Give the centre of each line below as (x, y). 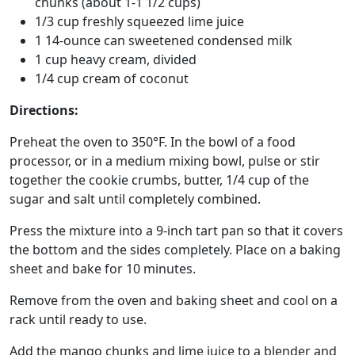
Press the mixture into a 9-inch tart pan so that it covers (176, 230)
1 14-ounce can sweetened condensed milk (164, 40)
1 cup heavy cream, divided (116, 59)
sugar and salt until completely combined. (135, 198)
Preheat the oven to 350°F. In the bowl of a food (153, 141)
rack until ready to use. (78, 319)
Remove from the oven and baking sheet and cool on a (174, 300)
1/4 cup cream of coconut (112, 78)
